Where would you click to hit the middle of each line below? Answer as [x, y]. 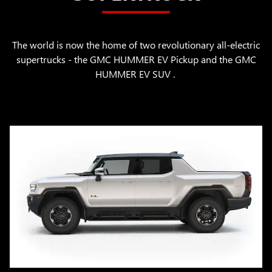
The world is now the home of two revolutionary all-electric [136, 45]
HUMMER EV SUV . [136, 74]
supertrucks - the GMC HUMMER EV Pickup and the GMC [136, 59]
